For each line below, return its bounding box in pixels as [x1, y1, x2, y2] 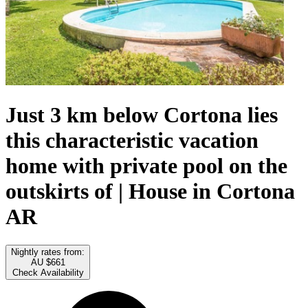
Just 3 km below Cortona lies [5, 102, 278, 128]
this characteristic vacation [5, 128, 258, 153]
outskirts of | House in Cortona [5, 179, 295, 204]
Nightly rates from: [11, 246, 85, 257]
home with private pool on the [5, 153, 287, 179]
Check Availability [12, 267, 84, 278]
